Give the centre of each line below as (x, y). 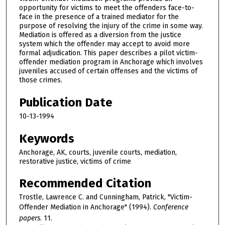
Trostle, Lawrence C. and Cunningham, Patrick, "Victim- (106, 197)
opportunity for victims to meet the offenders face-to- (107, 8)
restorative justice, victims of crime (75, 161)
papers (30, 218)
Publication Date (66, 103)
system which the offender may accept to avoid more (104, 44)
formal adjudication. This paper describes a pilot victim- (108, 53)
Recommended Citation (85, 184)
